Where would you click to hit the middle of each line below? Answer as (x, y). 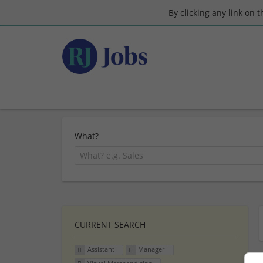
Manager (151, 249)
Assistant (101, 249)
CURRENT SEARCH (110, 224)
